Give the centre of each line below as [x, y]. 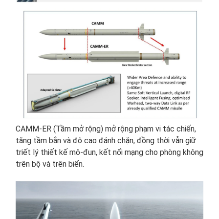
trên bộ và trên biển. [50, 164]
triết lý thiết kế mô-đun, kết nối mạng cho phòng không [109, 152]
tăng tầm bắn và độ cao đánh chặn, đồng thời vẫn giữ [106, 140]
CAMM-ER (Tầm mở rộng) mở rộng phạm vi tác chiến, [106, 129]
